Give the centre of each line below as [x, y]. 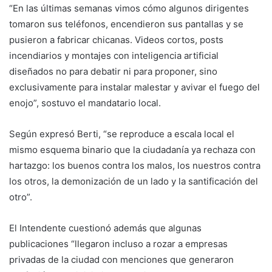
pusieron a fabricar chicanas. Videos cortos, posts [116, 39]
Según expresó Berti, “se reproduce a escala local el [122, 134]
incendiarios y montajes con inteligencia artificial [114, 55]
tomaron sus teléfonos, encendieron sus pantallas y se [126, 24]
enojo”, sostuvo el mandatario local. [85, 103]
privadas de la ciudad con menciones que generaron [121, 259]
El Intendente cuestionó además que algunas [105, 228]
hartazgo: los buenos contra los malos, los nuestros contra [135, 165]
